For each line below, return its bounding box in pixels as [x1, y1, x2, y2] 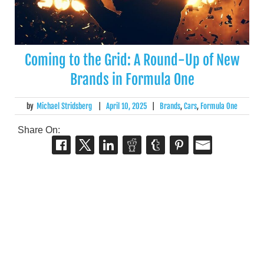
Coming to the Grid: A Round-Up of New [24, 51, 240, 70]
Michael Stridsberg [37, 101, 93, 111]
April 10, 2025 [106, 101, 148, 111]
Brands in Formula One [70, 71, 194, 89]
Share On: [18, 125, 60, 136]
